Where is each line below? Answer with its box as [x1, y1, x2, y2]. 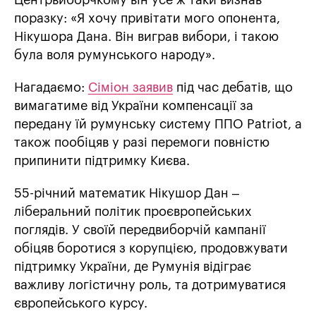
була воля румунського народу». [14, 48, 215, 61]
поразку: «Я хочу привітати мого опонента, [14, 11, 280, 25]
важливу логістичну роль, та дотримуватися [14, 278, 286, 291]
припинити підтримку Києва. [14, 154, 190, 167]
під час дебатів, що [173, 80, 293, 94]
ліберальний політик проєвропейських [14, 205, 252, 218]
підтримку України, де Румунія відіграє [14, 260, 251, 273]
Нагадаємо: [14, 80, 88, 94]
